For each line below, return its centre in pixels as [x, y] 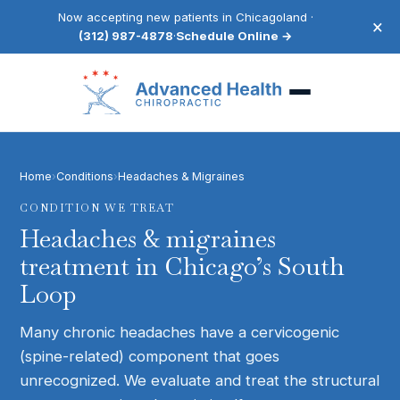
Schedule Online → [234, 35]
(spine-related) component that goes [150, 357]
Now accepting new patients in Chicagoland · [186, 17]
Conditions [85, 176]
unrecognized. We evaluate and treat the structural [200, 381]
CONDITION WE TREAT [97, 208]
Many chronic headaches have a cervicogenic [180, 333]
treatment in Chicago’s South [183, 267]
